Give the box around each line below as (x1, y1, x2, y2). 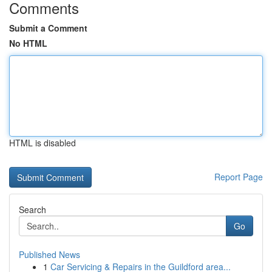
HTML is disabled (9, 137, 76, 149)
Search (19, 203, 46, 216)
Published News (19, 248, 80, 260)
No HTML (9, 37, 47, 49)
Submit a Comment (9, 22, 87, 34)
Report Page (214, 171, 263, 183)
